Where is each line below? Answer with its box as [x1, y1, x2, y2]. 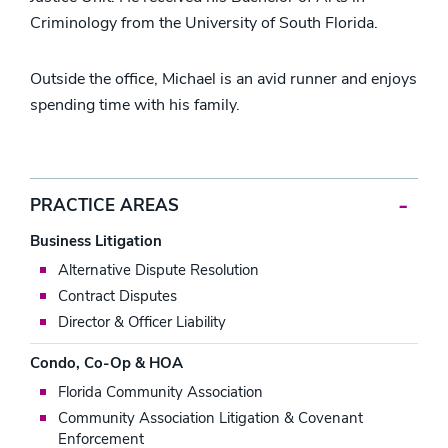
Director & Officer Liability [58, 311, 226, 332]
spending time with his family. [30, 93, 240, 116]
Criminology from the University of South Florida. [30, 11, 378, 34]
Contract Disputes [58, 285, 177, 306]
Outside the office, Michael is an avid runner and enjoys [30, 67, 417, 90]
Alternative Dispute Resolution [58, 259, 259, 280]
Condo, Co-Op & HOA [30, 352, 183, 373]
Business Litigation [30, 230, 162, 251]
